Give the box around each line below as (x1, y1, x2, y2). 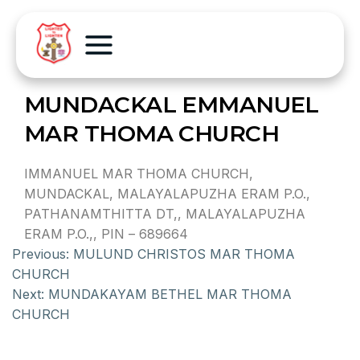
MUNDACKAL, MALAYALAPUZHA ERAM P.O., (24, 186, 310, 202)
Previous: (12, 246, 69, 262)
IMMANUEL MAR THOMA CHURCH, (24, 166, 253, 182)
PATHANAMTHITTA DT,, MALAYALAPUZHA (24, 206, 305, 222)
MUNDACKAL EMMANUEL (24, 91, 319, 118)
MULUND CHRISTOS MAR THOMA (73, 246, 295, 262)
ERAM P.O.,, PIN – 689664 (24, 226, 188, 242)
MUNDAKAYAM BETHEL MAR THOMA (48, 286, 292, 302)
